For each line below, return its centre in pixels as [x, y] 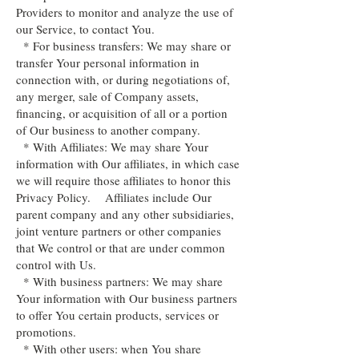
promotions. [46, 332]
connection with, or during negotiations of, [123, 79]
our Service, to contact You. [85, 29]
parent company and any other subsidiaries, [125, 214]
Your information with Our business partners [127, 298]
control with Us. [56, 264]
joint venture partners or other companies [119, 231]
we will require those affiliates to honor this [123, 180]
